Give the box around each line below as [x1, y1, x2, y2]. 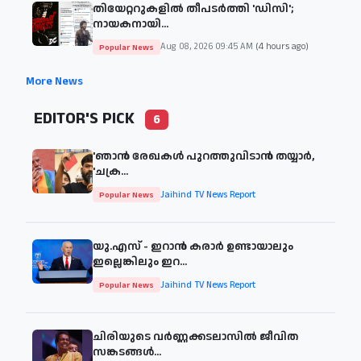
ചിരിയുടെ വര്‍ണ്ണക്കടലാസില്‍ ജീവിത [93, 329, 298, 346]
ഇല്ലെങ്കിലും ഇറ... [93, 254, 187, 271]
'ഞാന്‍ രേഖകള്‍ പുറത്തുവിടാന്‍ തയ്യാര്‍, [93, 148, 314, 165]
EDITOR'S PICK [30, 106, 139, 130]
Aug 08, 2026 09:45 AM [160, 40, 255, 54]
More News [26, 73, 83, 89]
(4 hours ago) [255, 40, 309, 54]
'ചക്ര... [93, 164, 128, 180]
